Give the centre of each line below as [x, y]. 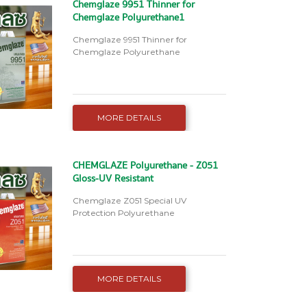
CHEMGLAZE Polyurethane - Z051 [145, 166]
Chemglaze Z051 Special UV [129, 201]
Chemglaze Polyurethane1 [128, 18]
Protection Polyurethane [124, 213]
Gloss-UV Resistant [113, 179]
